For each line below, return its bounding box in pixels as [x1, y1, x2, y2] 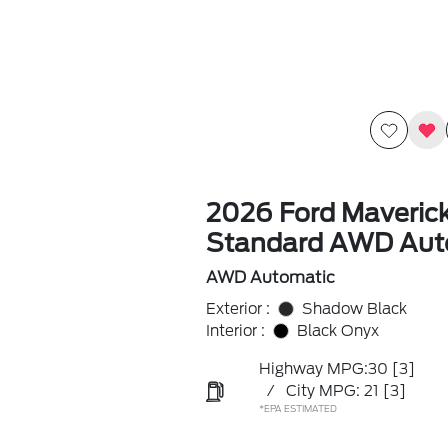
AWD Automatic [205, 268, 335, 287]
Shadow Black [301, 300, 407, 318]
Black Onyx [296, 322, 379, 340]
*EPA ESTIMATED [258, 403, 337, 414]
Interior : [205, 322, 265, 340]
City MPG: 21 [285, 382, 379, 400]
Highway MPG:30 [258, 360, 388, 378]
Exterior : [205, 300, 270, 318]
